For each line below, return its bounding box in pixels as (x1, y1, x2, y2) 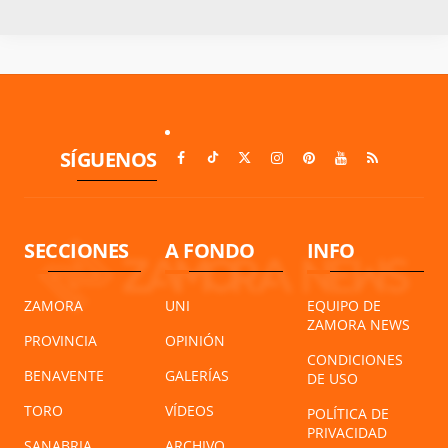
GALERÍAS (165, 366, 230, 386)
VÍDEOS (165, 401, 215, 421)
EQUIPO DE (306, 296, 381, 316)
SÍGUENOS (59, 146, 157, 174)
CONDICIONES (306, 350, 403, 370)
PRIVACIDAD (306, 423, 387, 443)
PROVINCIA (24, 331, 97, 351)
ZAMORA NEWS (306, 315, 410, 335)
